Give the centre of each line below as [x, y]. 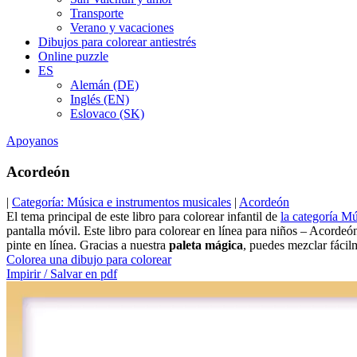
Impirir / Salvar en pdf [62, 274]
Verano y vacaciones [122, 27]
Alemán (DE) [104, 85]
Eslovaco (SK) [107, 114]
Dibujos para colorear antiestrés [117, 42]
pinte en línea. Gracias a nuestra [88, 245]
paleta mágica [206, 245]
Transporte [97, 13]
